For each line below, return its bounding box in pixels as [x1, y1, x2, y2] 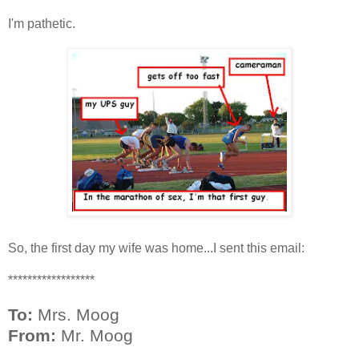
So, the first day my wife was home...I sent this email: [8, 240, 305, 255]
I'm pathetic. [8, 16, 75, 30]
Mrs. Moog [33, 305, 119, 324]
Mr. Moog [56, 325, 133, 345]
